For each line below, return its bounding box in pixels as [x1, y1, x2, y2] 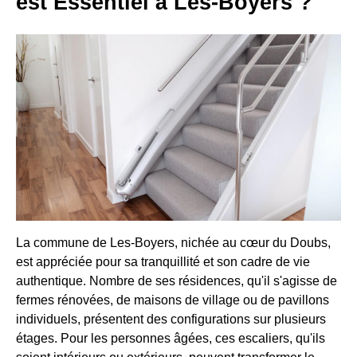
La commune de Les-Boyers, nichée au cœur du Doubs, [16, 235, 331, 249]
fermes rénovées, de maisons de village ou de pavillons [16, 292, 329, 307]
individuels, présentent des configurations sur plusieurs [16, 312, 326, 326]
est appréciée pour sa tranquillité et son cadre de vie [16, 254, 310, 269]
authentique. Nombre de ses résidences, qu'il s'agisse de [16, 273, 337, 288]
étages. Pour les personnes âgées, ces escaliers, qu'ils [16, 331, 325, 345]
